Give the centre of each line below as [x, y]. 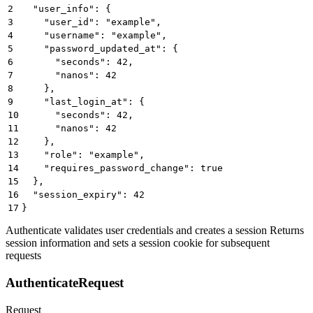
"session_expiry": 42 [83, 195]
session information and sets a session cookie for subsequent [138, 243]
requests [23, 256]
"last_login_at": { [83, 102]
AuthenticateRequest [65, 282]
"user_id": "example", [92, 22]
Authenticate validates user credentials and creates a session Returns [155, 231]
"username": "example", [94, 36]
